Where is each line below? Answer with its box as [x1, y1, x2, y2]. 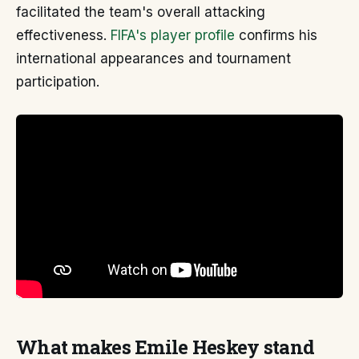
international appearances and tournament [16, 50, 291, 67]
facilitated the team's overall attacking [16, 4, 265, 20]
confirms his [235, 27, 317, 43]
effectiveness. [16, 27, 111, 43]
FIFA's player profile [111, 27, 235, 43]
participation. [16, 74, 99, 90]
